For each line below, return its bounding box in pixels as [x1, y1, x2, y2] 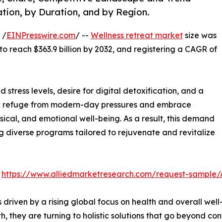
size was [183, 30, 217, 41]
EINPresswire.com [6, 30, 75, 41]
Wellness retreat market [91, 30, 183, 41]
